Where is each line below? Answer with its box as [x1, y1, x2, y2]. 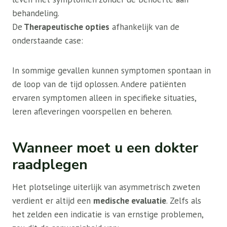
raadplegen [12, 155, 88, 175]
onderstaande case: [12, 35, 83, 47]
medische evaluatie [93, 195, 166, 207]
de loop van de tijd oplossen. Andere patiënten [12, 79, 186, 90]
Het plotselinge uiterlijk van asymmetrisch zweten [12, 181, 200, 193]
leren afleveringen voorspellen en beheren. [12, 106, 172, 118]
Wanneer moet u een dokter [12, 138, 198, 158]
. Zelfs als [166, 195, 201, 207]
